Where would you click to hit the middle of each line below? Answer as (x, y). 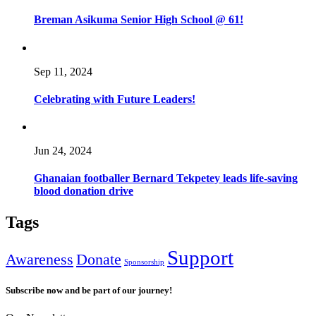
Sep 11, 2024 (63, 71)
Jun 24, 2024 (63, 151)
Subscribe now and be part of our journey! (89, 290)
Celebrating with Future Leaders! (115, 99)
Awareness (39, 259)
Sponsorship (144, 262)
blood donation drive (84, 191)
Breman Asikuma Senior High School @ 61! (139, 20)
